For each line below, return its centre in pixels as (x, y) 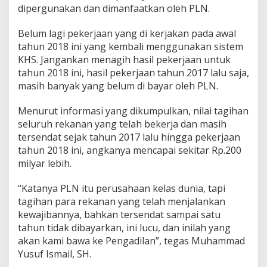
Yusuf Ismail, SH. (55, 254)
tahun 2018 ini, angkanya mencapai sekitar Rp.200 (130, 150)
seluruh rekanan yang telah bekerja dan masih (122, 124)
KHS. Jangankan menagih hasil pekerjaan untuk (124, 59)
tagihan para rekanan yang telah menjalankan (122, 201)
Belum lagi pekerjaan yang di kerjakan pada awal (128, 33)
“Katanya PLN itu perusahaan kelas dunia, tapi (122, 188)
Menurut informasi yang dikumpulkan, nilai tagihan (133, 111)
